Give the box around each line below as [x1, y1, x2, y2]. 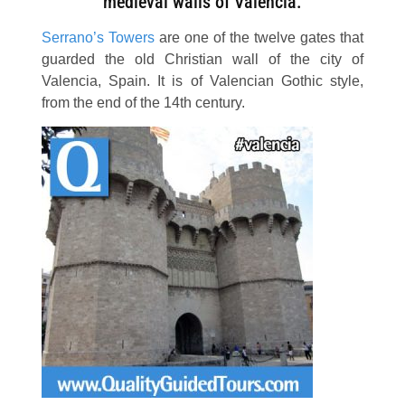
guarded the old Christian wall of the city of [41, 51, 364, 67]
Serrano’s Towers [41, 29, 155, 45]
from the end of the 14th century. [41, 94, 245, 110]
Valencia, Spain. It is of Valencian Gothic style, [41, 72, 364, 89]
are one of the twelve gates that [154, 29, 364, 45]
